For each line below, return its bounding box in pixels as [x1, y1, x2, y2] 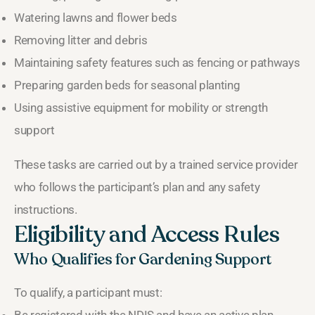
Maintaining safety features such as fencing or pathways [14, 56, 300, 70]
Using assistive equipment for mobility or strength [14, 101, 269, 115]
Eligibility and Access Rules [14, 219, 280, 251]
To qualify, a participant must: [14, 285, 162, 300]
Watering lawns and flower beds [14, 11, 177, 25]
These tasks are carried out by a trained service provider [14, 157, 298, 172]
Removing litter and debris [14, 33, 148, 48]
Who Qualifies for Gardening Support [14, 249, 273, 271]
